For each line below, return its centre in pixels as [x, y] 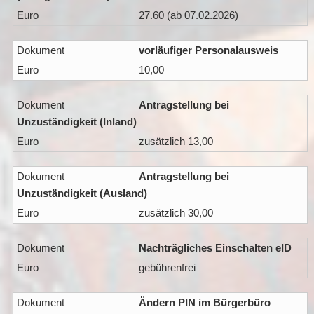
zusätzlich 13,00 [176, 142]
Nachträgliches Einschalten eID [215, 248]
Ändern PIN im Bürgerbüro [204, 303]
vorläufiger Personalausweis [208, 50]
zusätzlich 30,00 [176, 213]
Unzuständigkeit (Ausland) [82, 193]
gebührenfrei [167, 268]
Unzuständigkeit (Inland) [76, 122]
